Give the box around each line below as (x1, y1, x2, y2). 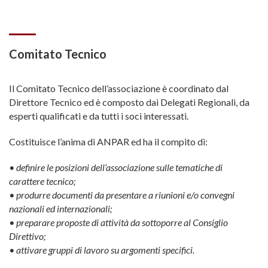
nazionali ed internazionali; (9, 203, 112, 214)
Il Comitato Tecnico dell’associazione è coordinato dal (9, 83, 229, 94)
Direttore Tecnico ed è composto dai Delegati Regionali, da (9, 96, 249, 108)
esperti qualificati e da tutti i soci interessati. (9, 110, 188, 121)
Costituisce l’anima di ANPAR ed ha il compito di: (9, 136, 208, 147)
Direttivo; (9, 230, 45, 242)
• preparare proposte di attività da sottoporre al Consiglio (9, 217, 228, 228)
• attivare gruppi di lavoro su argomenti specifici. (9, 244, 194, 255)
